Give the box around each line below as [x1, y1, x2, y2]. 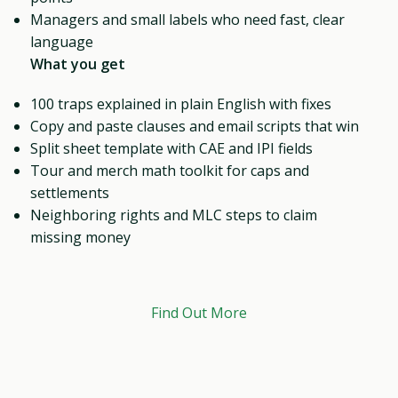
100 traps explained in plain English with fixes [30, 93, 332, 114]
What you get [30, 53, 126, 74]
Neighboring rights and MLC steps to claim [30, 204, 318, 225]
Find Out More [151, 302, 247, 322]
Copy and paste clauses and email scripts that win [30, 115, 360, 136]
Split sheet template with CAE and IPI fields [30, 138, 314, 158]
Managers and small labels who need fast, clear [30, 9, 346, 29]
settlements [30, 182, 110, 203]
